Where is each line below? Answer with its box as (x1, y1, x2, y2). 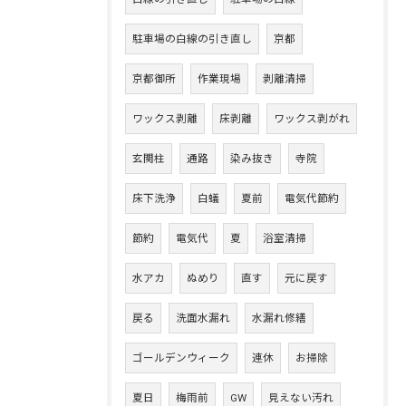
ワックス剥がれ (274, 112, 350, 125)
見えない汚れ (268, 391, 333, 404)
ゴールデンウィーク (132, 352, 230, 364)
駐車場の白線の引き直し (132, 33, 252, 45)
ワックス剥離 (132, 112, 198, 125)
